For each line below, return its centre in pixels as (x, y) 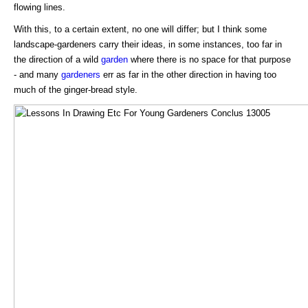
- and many (37, 74)
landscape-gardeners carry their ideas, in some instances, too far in (148, 44)
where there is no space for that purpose (209, 59)
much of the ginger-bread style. (76, 89)
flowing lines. (40, 7)
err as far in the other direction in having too (188, 74)
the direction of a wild (57, 59)
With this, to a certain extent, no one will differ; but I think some (140, 29)
